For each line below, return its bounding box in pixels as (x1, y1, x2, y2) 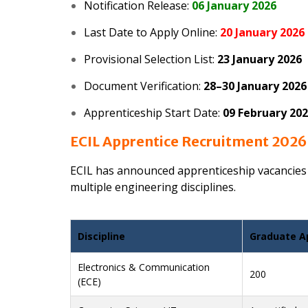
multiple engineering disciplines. (70, 179, 236, 195)
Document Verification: (84, 78, 203, 94)
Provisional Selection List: (84, 52, 217, 67)
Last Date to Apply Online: (84, 25, 220, 41)
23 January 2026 (217, 52, 302, 67)
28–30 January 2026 (203, 78, 307, 94)
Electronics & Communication (78, 261, 210, 274)
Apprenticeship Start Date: (84, 105, 223, 121)
